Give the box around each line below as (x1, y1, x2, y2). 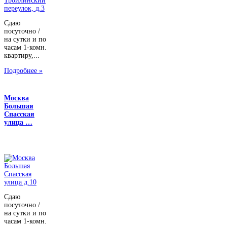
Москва (4, 94, 29, 102)
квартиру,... (4, 52, 40, 60)
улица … (4, 118, 32, 126)
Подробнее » (4, 66, 43, 74)
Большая (4, 102, 33, 110)
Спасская (4, 110, 34, 118)
